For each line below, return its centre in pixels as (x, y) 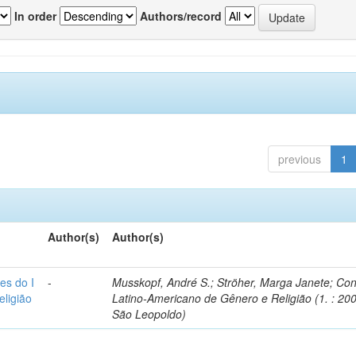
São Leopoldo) (149, 314)
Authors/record (181, 15)
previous (299, 159)
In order (35, 15)
